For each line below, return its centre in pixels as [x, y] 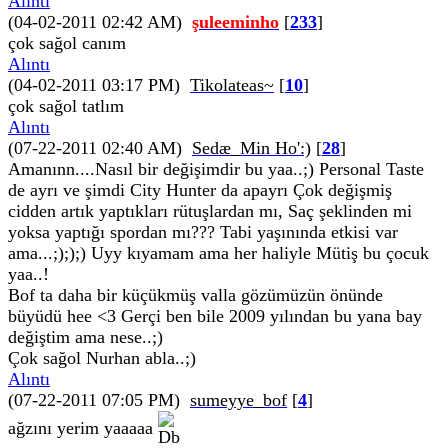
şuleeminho [235, 22]
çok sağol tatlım [66, 106]
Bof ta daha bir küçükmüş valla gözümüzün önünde [195, 295]
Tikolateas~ [232, 85]
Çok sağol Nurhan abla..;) [102, 358]
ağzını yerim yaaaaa [83, 427]
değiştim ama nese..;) [85, 337]
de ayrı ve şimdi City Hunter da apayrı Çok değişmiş [200, 190]
